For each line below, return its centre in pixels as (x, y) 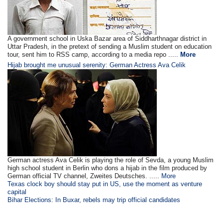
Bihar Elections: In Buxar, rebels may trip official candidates (94, 200)
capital (17, 192)
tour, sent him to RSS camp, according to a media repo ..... (94, 54)
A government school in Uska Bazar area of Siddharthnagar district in (107, 38)
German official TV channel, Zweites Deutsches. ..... (85, 176)
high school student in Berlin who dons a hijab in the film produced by (108, 168)
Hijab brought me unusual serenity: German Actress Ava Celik (97, 65)
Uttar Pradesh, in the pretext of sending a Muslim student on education (110, 46)
